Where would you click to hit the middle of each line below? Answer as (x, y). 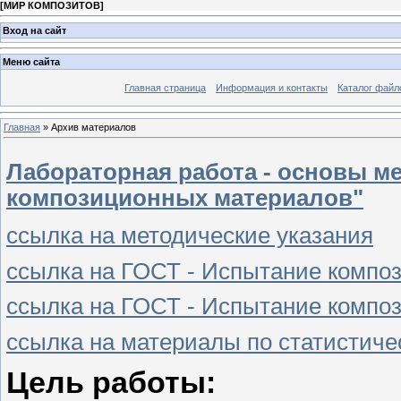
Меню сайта (31, 62)
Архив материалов (94, 127)
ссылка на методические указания (190, 235)
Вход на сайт (34, 30)
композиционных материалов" (185, 198)
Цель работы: (111, 382)
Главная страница (165, 88)
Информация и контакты (272, 88)
